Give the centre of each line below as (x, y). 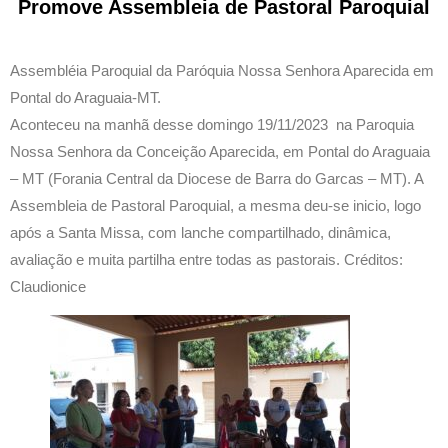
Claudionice (48, 287)
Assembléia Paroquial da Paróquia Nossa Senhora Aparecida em (222, 71)
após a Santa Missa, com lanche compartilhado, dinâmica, (200, 233)
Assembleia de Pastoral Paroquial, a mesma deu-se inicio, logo (215, 206)
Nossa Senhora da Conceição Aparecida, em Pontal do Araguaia (220, 152)
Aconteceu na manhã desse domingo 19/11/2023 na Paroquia (212, 125)
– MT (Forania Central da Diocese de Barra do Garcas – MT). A (216, 179)
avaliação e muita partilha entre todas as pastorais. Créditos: (206, 260)
